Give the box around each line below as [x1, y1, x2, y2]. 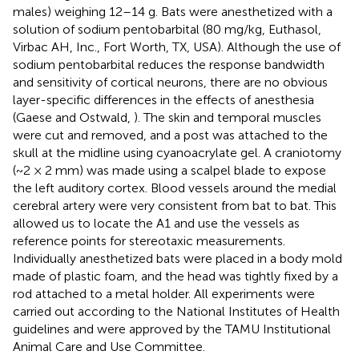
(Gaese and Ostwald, [13, 109, 134, 125]
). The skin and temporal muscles [134, 109, 321, 125]
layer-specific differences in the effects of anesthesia [13, 91, 314, 107]
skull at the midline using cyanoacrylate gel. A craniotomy [13, 144, 341, 160]
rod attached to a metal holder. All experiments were [13, 285, 315, 301]
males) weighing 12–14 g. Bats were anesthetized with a [13, 3, 333, 19]
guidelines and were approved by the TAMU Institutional [13, 321, 331, 337]
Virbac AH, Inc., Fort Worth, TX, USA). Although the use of [13, 38, 341, 54]
